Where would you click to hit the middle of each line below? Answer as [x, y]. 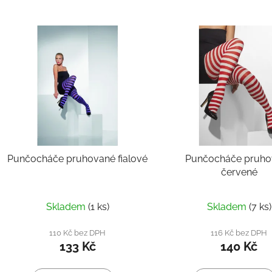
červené [239, 172]
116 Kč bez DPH [239, 233]
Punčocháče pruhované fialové [78, 159]
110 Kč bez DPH [78, 233]
